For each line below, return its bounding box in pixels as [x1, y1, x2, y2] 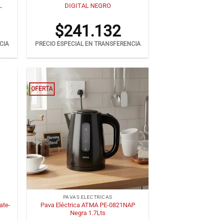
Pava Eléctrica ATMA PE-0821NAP [40, 201, 135, 209]
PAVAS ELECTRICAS [63, 194, 112, 200]
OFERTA [31, 85, 53, 93]
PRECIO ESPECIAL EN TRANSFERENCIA [35, 40, 141, 48]
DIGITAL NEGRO [64, 1, 111, 9]
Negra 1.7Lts [70, 209, 106, 217]
